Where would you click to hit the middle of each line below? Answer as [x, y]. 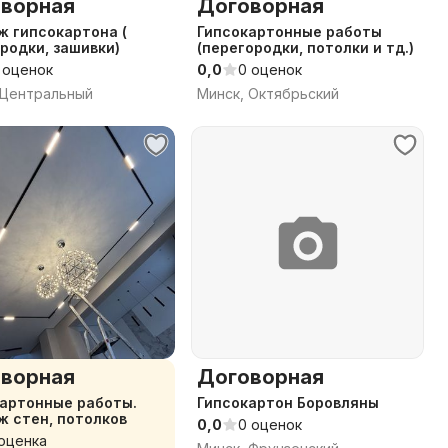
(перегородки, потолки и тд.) [305, 47]
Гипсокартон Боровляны [288, 402]
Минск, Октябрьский [268, 93]
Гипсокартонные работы [289, 31]
